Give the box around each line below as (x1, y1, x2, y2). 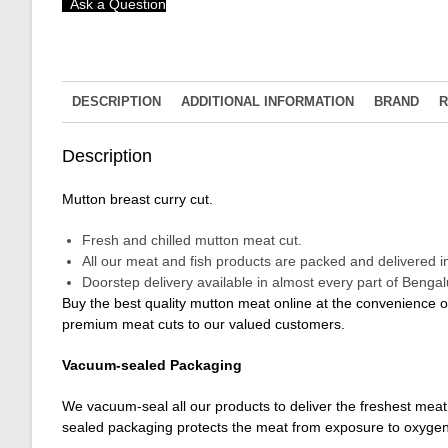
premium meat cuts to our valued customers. (62, 316, 345, 333)
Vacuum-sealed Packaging (62, 357, 242, 374)
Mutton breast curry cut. (62, 191, 213, 208)
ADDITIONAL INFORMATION (181, 95, 354, 110)
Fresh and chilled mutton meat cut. (82, 232, 302, 249)
